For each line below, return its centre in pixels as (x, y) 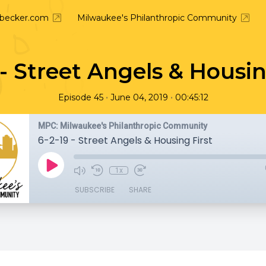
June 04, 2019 (139, 97)
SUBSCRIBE (95, 190)
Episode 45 (80, 97)
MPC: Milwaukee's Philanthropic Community (123, 126)
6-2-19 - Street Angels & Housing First (125, 140)
